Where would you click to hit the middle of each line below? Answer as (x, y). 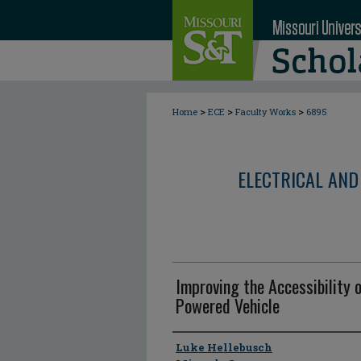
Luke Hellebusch (224, 347)
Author (193, 346)
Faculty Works (266, 112)
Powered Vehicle (228, 305)
